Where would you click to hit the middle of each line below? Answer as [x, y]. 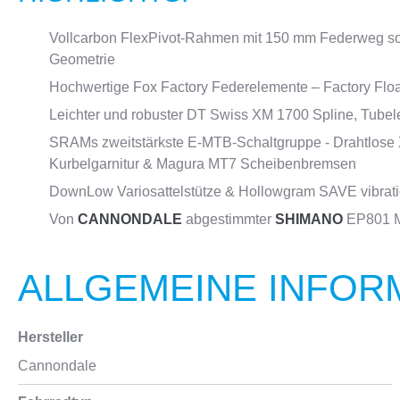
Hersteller [50, 337]
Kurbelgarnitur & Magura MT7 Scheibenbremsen [203, 164]
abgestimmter [229, 219]
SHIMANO [309, 219]
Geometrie [82, 59]
